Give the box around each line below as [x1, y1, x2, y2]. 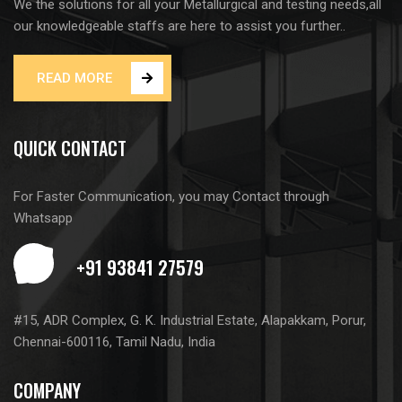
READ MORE [37, 69, 112, 86]
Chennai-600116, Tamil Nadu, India [13, 333, 215, 350]
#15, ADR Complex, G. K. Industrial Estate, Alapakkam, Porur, [13, 311, 366, 328]
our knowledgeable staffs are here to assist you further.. [13, 17, 345, 34]
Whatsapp [13, 209, 73, 226]
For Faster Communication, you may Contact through [13, 188, 329, 205]
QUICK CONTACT [13, 134, 127, 162]
